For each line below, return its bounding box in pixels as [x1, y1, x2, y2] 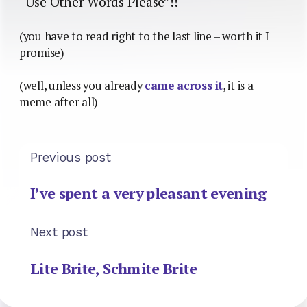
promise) [19, 45, 64, 60]
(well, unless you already [19, 77, 145, 93]
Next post [30, 225, 88, 240]
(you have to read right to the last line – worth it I [19, 28, 269, 44]
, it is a [222, 77, 254, 93]
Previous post [30, 149, 111, 164]
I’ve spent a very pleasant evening [30, 183, 267, 204]
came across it [145, 77, 223, 93]
